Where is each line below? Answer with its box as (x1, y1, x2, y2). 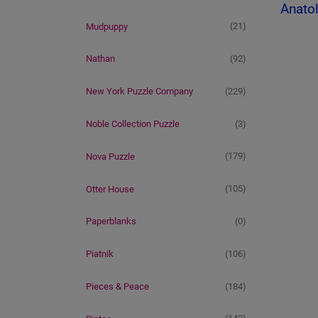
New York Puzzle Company (86, 86, 193, 97)
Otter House (86, 183, 134, 194)
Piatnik (86, 248, 114, 260)
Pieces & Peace (86, 280, 149, 292)
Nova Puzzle (86, 150, 135, 162)
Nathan (86, 53, 115, 65)
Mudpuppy (86, 21, 128, 32)
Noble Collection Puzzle (86, 119, 180, 129)
